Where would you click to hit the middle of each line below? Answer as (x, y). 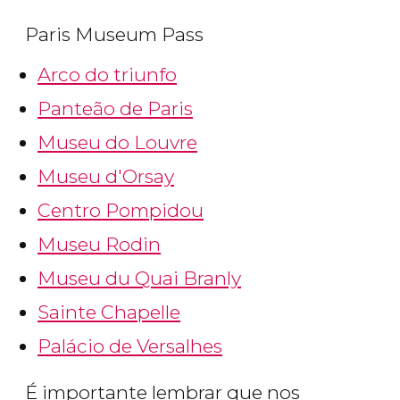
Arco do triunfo (107, 75)
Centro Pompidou (121, 211)
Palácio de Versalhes (130, 346)
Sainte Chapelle (109, 312)
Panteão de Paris (115, 109)
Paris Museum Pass (114, 35)
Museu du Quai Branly (139, 279)
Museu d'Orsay (106, 177)
